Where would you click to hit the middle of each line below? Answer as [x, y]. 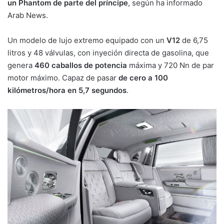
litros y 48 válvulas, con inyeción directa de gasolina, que [108, 53]
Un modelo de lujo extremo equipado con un [87, 40]
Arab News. [28, 15]
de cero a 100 [143, 78]
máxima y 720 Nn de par [170, 65]
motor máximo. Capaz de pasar [63, 78]
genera [21, 65]
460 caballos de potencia [81, 65]
